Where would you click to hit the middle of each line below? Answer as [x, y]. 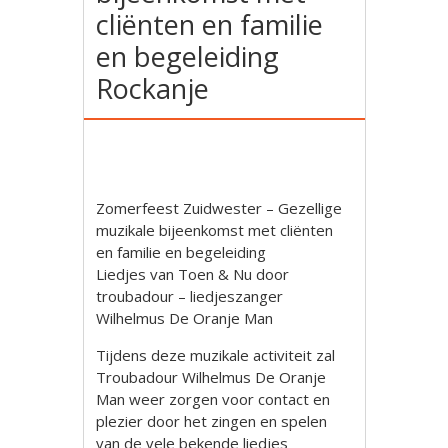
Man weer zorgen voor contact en [213, 399]
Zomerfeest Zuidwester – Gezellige [219, 208]
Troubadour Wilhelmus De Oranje [211, 377]
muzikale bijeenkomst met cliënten [215, 230]
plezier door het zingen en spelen [212, 421]
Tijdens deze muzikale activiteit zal [216, 355]
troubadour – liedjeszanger [190, 296]
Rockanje [153, 88]
